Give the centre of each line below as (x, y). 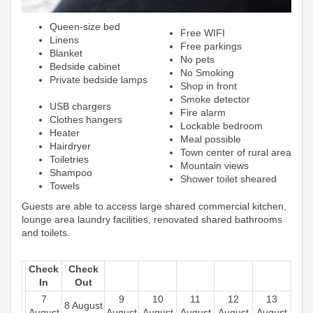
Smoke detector (215, 99)
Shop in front (209, 86)
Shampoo (71, 172)
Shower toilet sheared (228, 179)
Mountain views (214, 165)
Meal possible (211, 139)
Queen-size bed (85, 26)
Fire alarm (203, 112)
